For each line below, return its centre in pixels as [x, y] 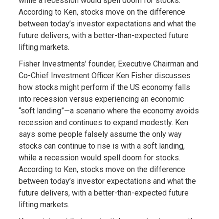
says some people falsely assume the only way [100, 134]
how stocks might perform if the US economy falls [104, 87]
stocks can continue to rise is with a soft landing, [101, 146]
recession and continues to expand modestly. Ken [103, 122]
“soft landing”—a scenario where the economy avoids [109, 110]
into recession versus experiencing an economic [101, 99]
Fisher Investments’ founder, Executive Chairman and [108, 64]
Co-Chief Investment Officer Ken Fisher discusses [104, 75]
